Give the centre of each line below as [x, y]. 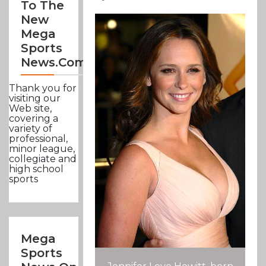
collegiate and [43, 159]
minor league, [42, 149]
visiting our [35, 99]
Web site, [30, 109]
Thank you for [43, 88]
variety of [31, 129]
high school [36, 169]
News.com [54, 63]
